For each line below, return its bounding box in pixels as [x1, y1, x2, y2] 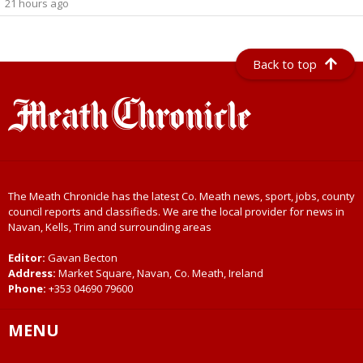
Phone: [8, 281, 49, 297]
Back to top [253, 56, 318, 73]
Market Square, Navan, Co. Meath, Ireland [56, 266, 263, 281]
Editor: [8, 250, 48, 266]
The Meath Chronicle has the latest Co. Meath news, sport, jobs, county [8, 189, 355, 204]
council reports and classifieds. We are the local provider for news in [8, 204, 344, 220]
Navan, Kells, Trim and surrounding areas [8, 220, 211, 235]
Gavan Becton [48, 250, 117, 266]
